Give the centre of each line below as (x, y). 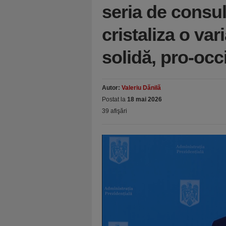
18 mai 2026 (145, 99)
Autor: (112, 88)
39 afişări (115, 111)
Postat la (115, 99)
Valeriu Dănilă (141, 88)
